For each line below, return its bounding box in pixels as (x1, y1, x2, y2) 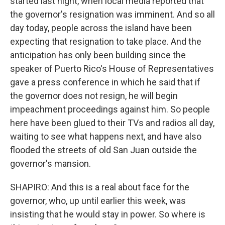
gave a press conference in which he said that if (10, 77, 200, 87)
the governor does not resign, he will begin (10, 90, 178, 101)
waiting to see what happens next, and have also (10, 131, 201, 142)
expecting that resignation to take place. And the (10, 36, 201, 47)
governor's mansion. (10, 158, 91, 169)
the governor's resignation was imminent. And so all (10, 9, 215, 20)
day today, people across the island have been (10, 23, 192, 33)
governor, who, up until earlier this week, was (10, 195, 186, 206)
